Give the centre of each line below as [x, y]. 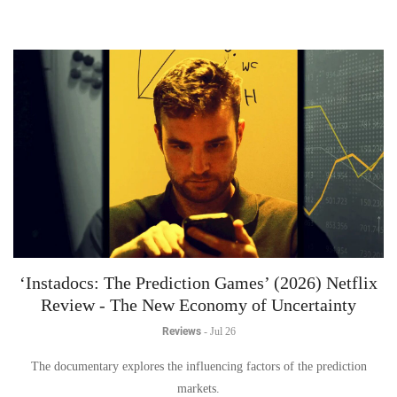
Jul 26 [222, 331]
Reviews [181, 331]
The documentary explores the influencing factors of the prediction [198, 366]
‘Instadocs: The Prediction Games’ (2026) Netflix [198, 283]
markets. [198, 389]
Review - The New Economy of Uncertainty [198, 305]
